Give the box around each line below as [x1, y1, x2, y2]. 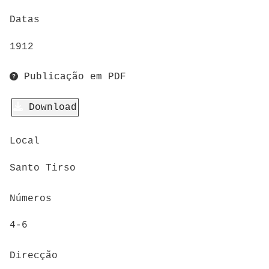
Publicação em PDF [24, 71, 126, 83]
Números [10, 193, 52, 204]
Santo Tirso [10, 162, 76, 174]
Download [29, 101, 77, 113]
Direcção [10, 250, 58, 261]
